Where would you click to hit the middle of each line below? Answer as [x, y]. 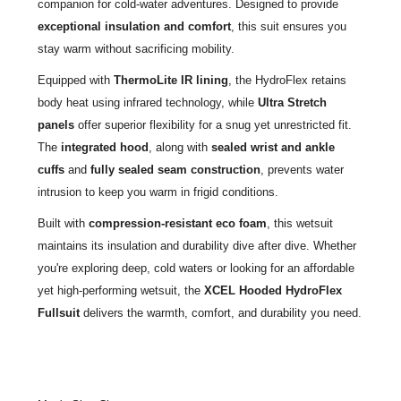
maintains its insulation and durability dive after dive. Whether [196, 245]
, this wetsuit [299, 223]
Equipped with [75, 80]
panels [55, 124]
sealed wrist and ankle [273, 147]
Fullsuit [58, 312]
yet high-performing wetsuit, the [120, 290]
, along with [179, 147]
